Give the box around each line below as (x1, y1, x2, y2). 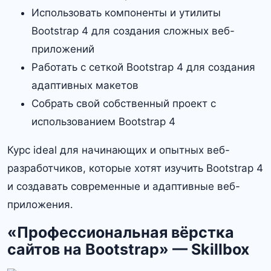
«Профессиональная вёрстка (7, 223, 234, 241)
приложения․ (7, 198, 73, 211)
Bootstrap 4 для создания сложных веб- (31, 24, 235, 37)
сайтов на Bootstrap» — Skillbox (7, 240, 249, 258)
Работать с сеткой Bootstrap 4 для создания (31, 60, 255, 73)
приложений (31, 42, 94, 55)
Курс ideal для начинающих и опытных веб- (7, 143, 230, 156)
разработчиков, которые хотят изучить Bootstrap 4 (7, 162, 263, 174)
